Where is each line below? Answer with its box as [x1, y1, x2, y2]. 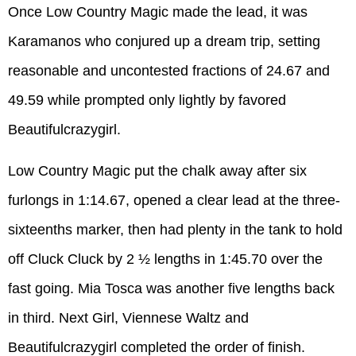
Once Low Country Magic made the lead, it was [8, 4, 308, 21]
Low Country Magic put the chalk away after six [8, 162, 307, 179]
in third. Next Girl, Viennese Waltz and [8, 309, 249, 326]
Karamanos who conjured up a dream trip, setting [8, 33, 320, 50]
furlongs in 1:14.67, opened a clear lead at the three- [8, 192, 340, 208]
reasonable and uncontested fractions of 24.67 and [8, 63, 330, 79]
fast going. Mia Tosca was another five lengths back [8, 280, 335, 296]
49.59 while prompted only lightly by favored [8, 92, 286, 109]
